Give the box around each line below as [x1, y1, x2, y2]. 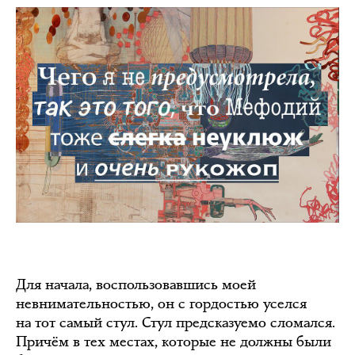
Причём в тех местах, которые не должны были [16, 332, 331, 351]
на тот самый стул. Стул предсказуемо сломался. [16, 313, 335, 332]
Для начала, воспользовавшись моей [16, 275, 256, 294]
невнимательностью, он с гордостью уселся [16, 294, 307, 313]
